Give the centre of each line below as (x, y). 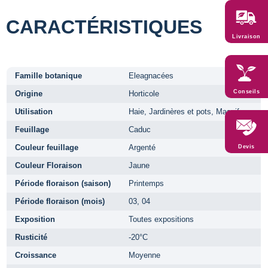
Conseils (246, 91)
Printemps (146, 183)
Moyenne (144, 255)
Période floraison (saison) (63, 183)
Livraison (246, 36)
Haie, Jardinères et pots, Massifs (186, 111)
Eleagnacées (151, 75)
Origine (29, 93)
